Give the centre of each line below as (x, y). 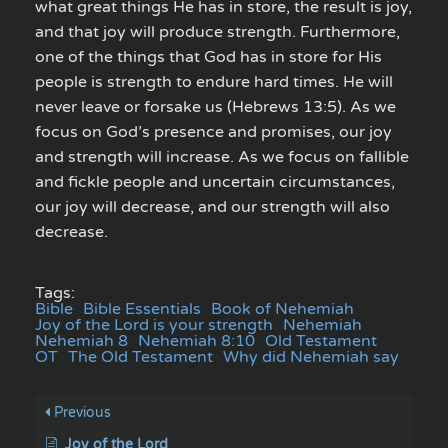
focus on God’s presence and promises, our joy (213, 131)
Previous (80, 412)
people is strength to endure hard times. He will (214, 81)
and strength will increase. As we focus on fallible (222, 156)
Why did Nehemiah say (311, 356)
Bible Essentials (142, 308)
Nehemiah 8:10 (196, 340)
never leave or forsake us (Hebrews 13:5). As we (215, 106)
